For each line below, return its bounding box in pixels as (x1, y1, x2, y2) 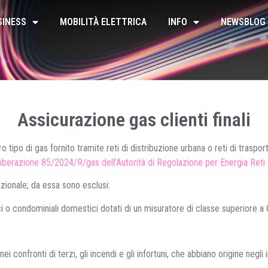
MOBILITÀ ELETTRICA (60, 16, 147, 28)
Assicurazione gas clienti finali (17, 108, 251, 131)
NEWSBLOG (221, 16, 266, 28)
